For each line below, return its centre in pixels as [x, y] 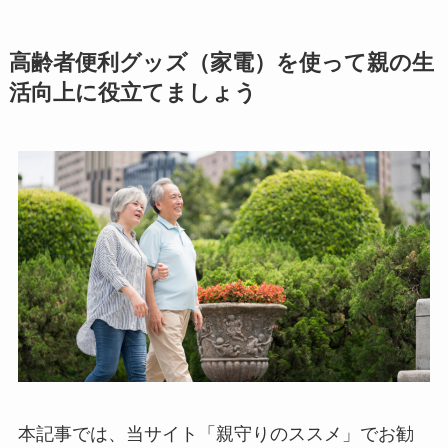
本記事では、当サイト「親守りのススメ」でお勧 [215, 434]
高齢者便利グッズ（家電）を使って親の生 [221, 62]
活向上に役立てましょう [132, 92]
